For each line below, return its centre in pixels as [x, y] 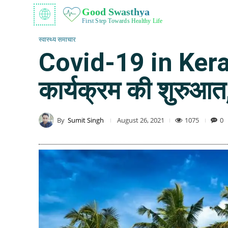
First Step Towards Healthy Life [122, 21]
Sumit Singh [86, 120]
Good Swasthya [116, 12]
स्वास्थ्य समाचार [57, 39]
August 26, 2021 [141, 120]
